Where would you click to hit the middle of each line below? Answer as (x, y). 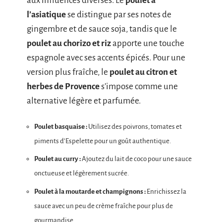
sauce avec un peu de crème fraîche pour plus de (104, 206)
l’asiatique (46, 15)
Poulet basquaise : (61, 126)
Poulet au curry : (57, 159)
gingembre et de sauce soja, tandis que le (102, 29)
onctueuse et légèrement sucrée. (82, 173)
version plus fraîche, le (68, 72)
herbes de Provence (63, 87)
